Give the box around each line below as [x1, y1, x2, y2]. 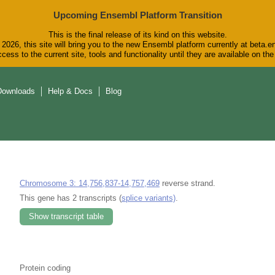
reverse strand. [160, 178, 215, 188]
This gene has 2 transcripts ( [20, 193, 122, 203]
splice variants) [122, 193, 176, 203]
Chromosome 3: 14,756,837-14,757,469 [20, 178, 160, 188]
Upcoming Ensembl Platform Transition [53, 10, 222, 20]
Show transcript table [29, 211, 104, 221]
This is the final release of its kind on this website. [48, 30, 227, 40]
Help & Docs [48, 87, 93, 96]
